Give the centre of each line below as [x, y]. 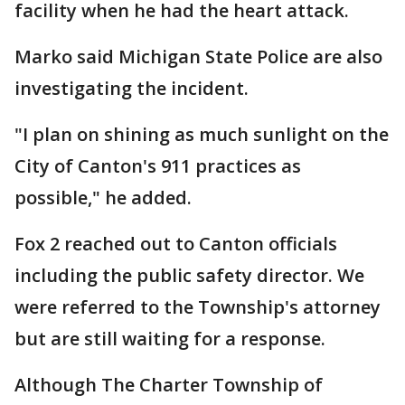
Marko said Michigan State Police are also [198, 57]
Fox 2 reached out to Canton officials [176, 244]
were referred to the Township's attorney [198, 307]
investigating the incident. [132, 88]
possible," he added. [103, 198]
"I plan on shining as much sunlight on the [202, 134]
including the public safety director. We [189, 275]
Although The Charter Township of [169, 385]
